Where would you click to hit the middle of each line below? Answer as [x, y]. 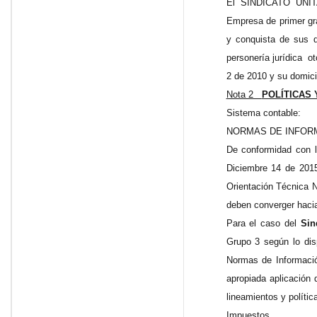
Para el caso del [264, 224]
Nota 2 [244, 95]
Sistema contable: [263, 113]
